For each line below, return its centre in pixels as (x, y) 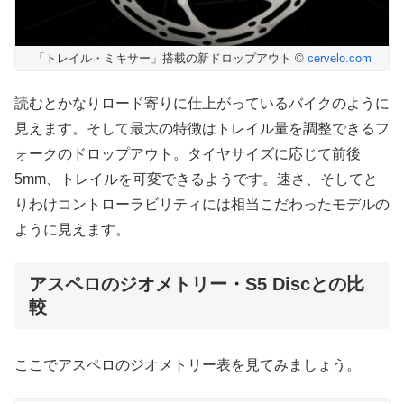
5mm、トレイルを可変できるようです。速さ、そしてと (196, 179)
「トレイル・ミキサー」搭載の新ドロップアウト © (170, 58)
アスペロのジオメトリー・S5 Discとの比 (197, 285)
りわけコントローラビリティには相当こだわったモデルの (202, 204)
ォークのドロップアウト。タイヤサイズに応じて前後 (188, 153)
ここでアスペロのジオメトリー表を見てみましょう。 (188, 364)
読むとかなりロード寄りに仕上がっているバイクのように (202, 103)
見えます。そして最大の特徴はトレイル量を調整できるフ (202, 128)
